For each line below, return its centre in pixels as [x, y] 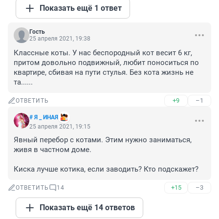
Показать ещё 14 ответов [87, 208]
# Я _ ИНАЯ [44, 118]
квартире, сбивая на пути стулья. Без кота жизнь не [104, 73]
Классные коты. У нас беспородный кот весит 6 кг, [103, 53]
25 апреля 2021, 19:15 [60, 127]
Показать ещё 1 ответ [81, 8]
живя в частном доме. [54, 150]
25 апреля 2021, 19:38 [60, 39]
